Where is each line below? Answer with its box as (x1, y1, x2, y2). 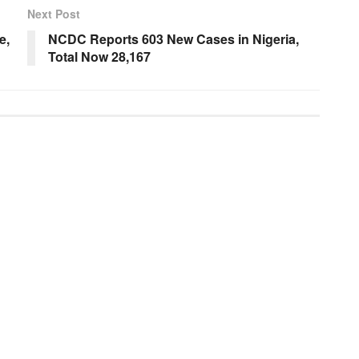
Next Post (27, 5, 80, 22)
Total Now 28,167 (48, 46, 151, 66)
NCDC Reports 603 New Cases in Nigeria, (48, 29, 299, 48)
